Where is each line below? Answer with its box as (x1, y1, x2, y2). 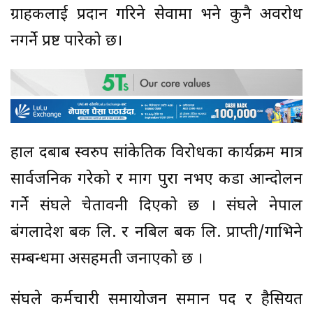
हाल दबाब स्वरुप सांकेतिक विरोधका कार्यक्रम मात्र (10, 143, 303, 164)
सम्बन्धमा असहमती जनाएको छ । (10, 249, 203, 270)
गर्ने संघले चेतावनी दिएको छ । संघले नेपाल (10, 196, 303, 217)
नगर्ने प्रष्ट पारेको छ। (10, 31, 122, 52)
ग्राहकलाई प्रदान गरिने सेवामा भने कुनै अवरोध (10, 4, 303, 25)
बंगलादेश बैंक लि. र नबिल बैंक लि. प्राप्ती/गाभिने (10, 223, 303, 244)
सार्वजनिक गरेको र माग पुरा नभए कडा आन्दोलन (10, 170, 303, 191)
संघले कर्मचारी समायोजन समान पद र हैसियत (10, 290, 303, 311)
